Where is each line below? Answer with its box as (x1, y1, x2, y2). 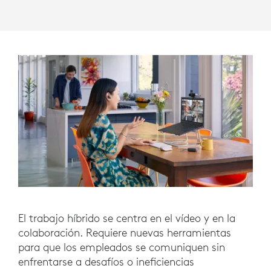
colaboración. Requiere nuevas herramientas (18, 225, 231, 240)
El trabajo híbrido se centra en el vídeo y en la (18, 211, 235, 225)
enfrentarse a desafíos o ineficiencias (18, 254, 194, 269)
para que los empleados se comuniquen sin (18, 240, 225, 254)
